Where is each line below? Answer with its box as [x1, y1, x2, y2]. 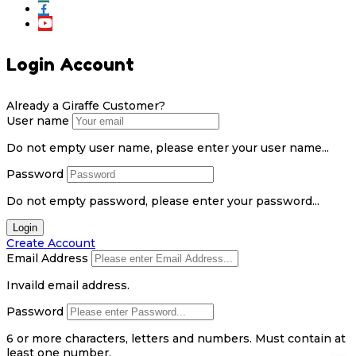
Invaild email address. [6, 277, 130, 292]
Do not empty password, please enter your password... [6, 193, 319, 208]
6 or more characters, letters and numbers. [6, 331, 252, 346]
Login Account [6, 54, 134, 75]
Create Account [6, 235, 95, 250]
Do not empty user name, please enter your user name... [6, 140, 329, 155]
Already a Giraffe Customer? [6, 98, 165, 113]
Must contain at [255, 331, 346, 346]
